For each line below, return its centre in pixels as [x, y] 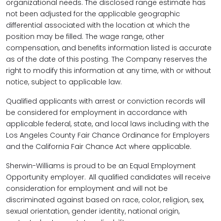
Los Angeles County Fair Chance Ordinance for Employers [108, 135]
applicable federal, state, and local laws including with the [108, 124]
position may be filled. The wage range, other [85, 37]
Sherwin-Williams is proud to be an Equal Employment [101, 166]
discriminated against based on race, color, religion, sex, [105, 200]
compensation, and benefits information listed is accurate [109, 48]
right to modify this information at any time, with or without [109, 71]
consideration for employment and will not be [87, 188]
